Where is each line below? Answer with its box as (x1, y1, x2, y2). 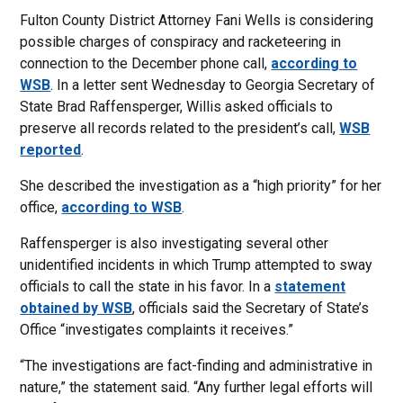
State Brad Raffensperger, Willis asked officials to (20, 98, 334, 115)
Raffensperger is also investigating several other (20, 235, 329, 252)
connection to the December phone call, (20, 55, 272, 72)
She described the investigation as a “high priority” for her (20, 177, 382, 194)
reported (20, 141, 82, 158)
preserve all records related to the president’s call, (20, 120, 340, 137)
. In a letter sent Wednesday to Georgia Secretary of (50, 76, 376, 94)
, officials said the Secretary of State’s (132, 300, 370, 317)
